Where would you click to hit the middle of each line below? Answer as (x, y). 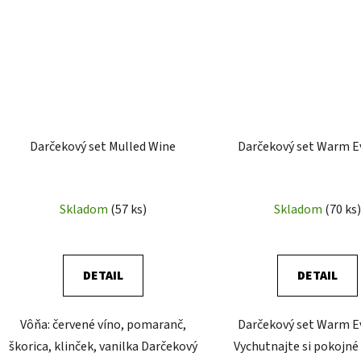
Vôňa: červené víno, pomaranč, (103, 325)
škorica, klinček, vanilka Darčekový (103, 347)
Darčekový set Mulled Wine (103, 147)
